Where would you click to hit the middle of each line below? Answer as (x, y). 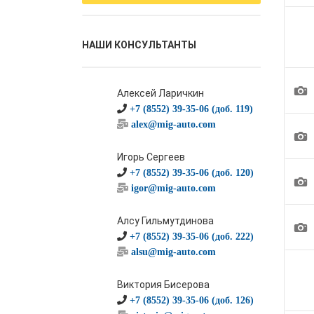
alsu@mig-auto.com (173, 252)
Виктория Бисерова (163, 285)
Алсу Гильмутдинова (165, 221)
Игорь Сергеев (151, 157)
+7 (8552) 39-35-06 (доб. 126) (192, 300)
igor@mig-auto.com (173, 188)
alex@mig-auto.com (173, 124)
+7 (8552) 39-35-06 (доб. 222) (192, 236)
